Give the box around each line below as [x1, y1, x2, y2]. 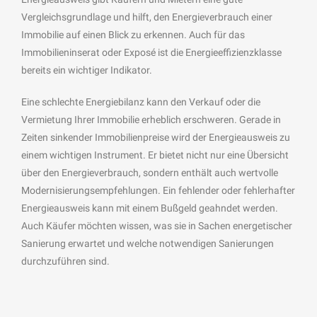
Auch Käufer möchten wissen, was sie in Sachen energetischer [21, 219, 292, 231]
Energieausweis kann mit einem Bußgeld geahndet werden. [21, 202, 278, 214]
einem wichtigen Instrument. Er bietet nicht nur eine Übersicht [21, 149, 289, 161]
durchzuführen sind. [21, 255, 110, 267]
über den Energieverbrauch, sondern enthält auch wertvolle [21, 166, 278, 178]
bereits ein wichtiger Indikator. [21, 64, 152, 76]
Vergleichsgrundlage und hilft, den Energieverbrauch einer [21, 11, 272, 23]
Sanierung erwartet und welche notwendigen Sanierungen [21, 237, 274, 249]
